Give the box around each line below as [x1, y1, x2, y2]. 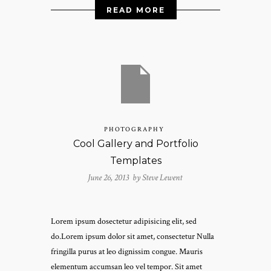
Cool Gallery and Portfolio [73, 138, 198, 150]
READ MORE [106, 5, 165, 15]
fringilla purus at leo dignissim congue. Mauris [51, 246, 203, 258]
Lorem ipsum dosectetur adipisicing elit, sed [51, 216, 197, 227]
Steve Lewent [142, 172, 182, 184]
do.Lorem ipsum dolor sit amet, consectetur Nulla [51, 231, 214, 243]
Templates [109, 155, 162, 167]
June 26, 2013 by [87, 172, 142, 184]
